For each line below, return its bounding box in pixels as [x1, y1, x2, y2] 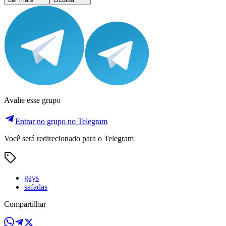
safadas [24, 182, 47, 191]
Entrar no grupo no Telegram [15, 117, 107, 126]
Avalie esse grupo [4, 95, 61, 104]
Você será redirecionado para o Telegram [4, 134, 134, 143]
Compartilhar [4, 199, 46, 208]
